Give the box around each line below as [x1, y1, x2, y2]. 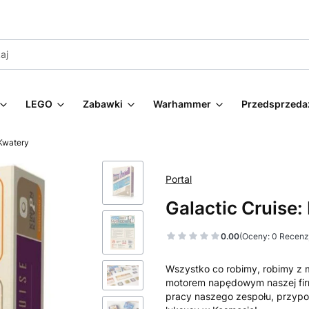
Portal [166, 173, 192, 185]
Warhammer [153, 98, 211, 110]
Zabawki [83, 98, 123, 110]
